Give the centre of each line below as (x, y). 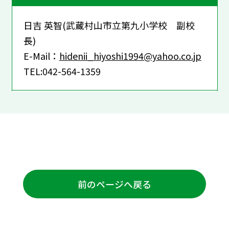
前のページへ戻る (114, 184)
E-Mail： (41, 55)
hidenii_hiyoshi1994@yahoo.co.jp (130, 55)
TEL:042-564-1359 (62, 71)
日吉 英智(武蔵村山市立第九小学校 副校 (109, 25)
